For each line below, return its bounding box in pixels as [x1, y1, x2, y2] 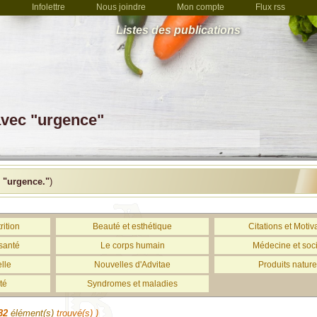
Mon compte [177, 2, 224, 12]
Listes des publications [116, 24, 241, 36]
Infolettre [32, 2, 65, 12]
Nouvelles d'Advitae [94, 260, 171, 270]
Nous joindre [96, 2, 146, 12]
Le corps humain [100, 241, 165, 250]
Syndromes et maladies [87, 279, 178, 289]
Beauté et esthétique [93, 221, 172, 231]
